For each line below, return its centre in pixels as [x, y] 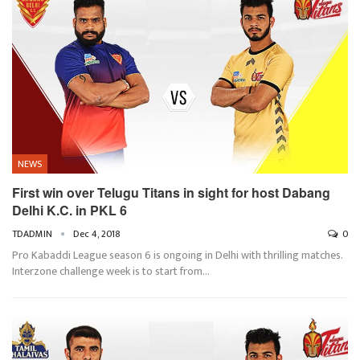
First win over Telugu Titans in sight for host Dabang [171, 192]
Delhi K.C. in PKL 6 [70, 210]
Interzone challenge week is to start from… [111, 271]
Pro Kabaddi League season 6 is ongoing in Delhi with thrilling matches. [178, 255]
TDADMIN [33, 233]
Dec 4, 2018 [97, 233]
